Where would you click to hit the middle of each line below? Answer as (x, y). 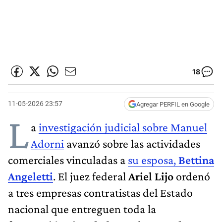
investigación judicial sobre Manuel (123, 127)
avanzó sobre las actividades (132, 143)
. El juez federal (89, 176)
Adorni (47, 143)
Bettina (195, 160)
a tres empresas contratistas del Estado (100, 192)
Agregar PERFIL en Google (173, 104)
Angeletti (30, 176)
